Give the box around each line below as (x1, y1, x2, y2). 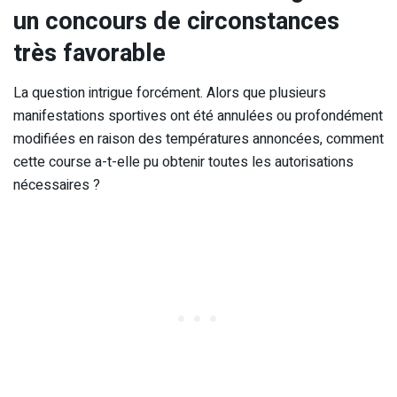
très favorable (13, 35, 166, 72)
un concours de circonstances (13, 4, 339, 40)
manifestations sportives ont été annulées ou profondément (13, 105, 383, 127)
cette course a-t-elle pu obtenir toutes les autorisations (13, 151, 354, 173)
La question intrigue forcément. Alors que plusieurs (13, 82, 326, 104)
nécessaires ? (13, 174, 100, 196)
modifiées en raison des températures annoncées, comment (13, 128, 384, 150)
